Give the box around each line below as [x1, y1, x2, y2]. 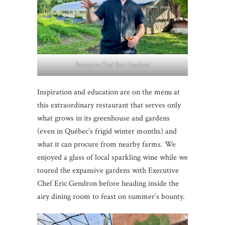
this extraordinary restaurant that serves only [37, 100, 181, 111]
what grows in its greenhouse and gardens [37, 113, 170, 124]
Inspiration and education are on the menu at [37, 87, 180, 98]
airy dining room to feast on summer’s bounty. [37, 191, 185, 202]
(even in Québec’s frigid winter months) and [37, 126, 177, 137]
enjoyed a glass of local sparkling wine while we [37, 152, 188, 163]
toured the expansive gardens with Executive [37, 165, 179, 176]
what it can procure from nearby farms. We [37, 139, 176, 150]
